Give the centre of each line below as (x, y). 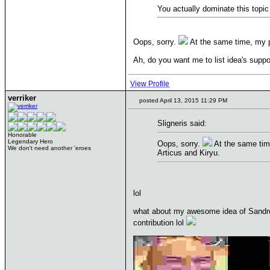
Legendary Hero (30, 141)
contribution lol (160, 222)
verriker (22, 98)
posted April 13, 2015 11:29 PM (182, 100)
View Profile (150, 84)
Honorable (22, 135)
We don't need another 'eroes (49, 148)
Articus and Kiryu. (189, 153)
